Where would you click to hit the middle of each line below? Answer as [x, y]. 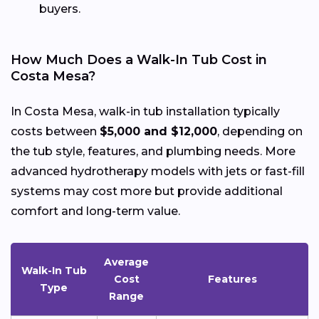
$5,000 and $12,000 [158, 131]
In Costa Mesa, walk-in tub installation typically [145, 111]
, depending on [260, 131]
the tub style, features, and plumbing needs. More [153, 151]
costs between [55, 131]
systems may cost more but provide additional [147, 191]
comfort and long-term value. [95, 211]
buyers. [60, 9]
